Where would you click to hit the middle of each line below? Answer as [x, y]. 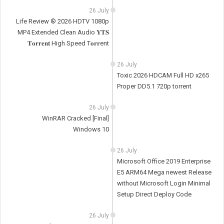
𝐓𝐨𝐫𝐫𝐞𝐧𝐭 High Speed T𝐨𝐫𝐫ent [68, 43]
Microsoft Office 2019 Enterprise [163, 161]
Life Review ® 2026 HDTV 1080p [63, 21]
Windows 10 [91, 129]
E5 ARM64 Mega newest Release [164, 172]
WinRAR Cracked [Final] [76, 118]
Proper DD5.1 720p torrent [154, 86]
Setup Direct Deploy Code [154, 194]
